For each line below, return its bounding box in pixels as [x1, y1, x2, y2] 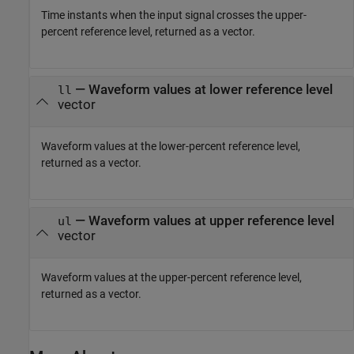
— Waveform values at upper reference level [71, 213, 334, 228]
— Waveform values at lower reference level [71, 81, 333, 97]
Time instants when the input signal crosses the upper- [41, 9, 307, 22]
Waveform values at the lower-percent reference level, [41, 140, 300, 153]
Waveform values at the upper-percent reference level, [41, 271, 302, 284]
